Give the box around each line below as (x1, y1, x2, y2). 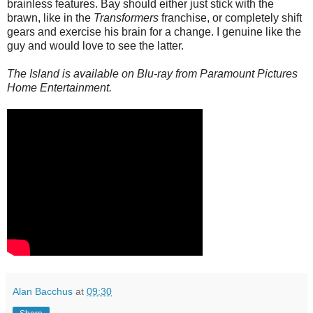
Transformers (94, 12, 159, 24)
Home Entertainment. (7, 82, 112, 94)
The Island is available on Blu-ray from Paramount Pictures (7, 68, 298, 80)
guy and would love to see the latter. (7, 40, 184, 52)
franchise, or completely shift (159, 12, 302, 24)
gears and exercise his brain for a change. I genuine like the (7, 26, 301, 38)
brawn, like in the (7, 12, 94, 24)
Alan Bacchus (13, 286, 73, 298)
